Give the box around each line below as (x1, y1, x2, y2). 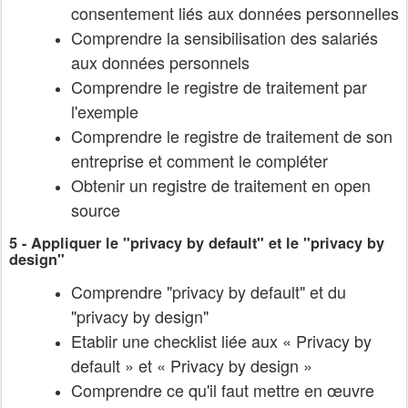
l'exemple (71, 98, 138, 123)
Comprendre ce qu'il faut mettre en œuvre (71, 378, 374, 403)
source (71, 197, 120, 221)
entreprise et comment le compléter (71, 148, 332, 172)
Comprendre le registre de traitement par (71, 74, 367, 98)
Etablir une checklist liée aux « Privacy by (71, 329, 372, 353)
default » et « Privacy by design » (71, 353, 312, 378)
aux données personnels (71, 49, 250, 74)
